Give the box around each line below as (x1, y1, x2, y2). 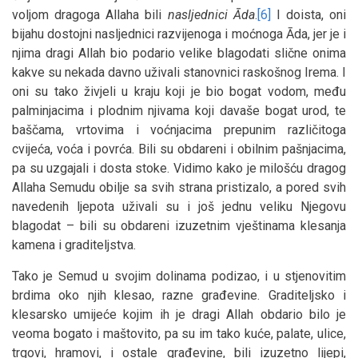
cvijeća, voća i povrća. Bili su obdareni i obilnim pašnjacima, (12, 141, 346, 157)
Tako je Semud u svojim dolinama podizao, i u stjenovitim (12, 268, 346, 284)
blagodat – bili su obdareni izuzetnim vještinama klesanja (12, 217, 346, 233)
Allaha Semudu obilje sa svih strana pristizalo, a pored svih (12, 179, 346, 195)
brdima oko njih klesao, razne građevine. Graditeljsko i (12, 287, 346, 303)
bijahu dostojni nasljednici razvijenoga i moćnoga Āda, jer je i (12, 26, 346, 42)
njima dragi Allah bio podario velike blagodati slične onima (12, 45, 346, 61)
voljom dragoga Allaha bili (12, 6, 168, 22)
